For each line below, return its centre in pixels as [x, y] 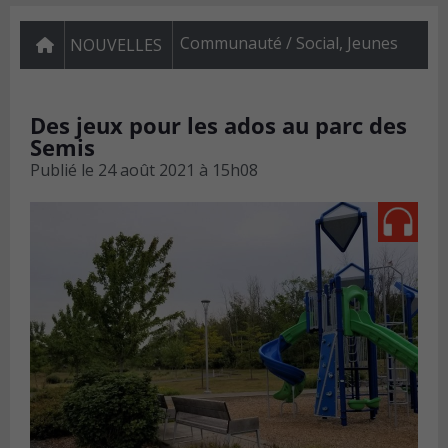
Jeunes [372, 43]
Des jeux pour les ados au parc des [218, 125]
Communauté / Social [259, 43]
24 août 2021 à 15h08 [178, 170]
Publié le [62, 170]
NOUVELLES [116, 45]
